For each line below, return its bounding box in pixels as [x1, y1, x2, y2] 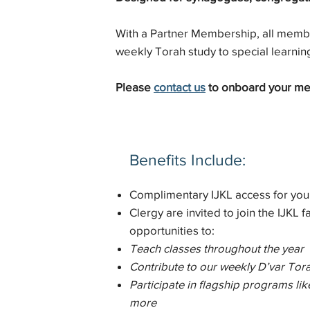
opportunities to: [129, 223, 215, 237]
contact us [154, 80, 206, 94]
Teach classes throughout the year [129, 241, 304, 255]
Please [116, 80, 154, 94]
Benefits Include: [129, 151, 246, 168]
